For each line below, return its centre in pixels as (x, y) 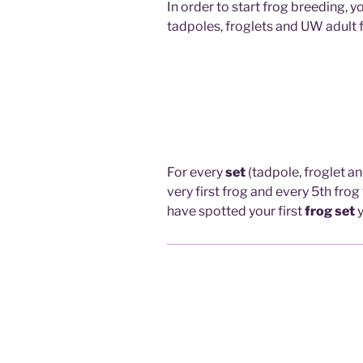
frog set (330, 211)
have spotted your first (236, 211)
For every (196, 173)
